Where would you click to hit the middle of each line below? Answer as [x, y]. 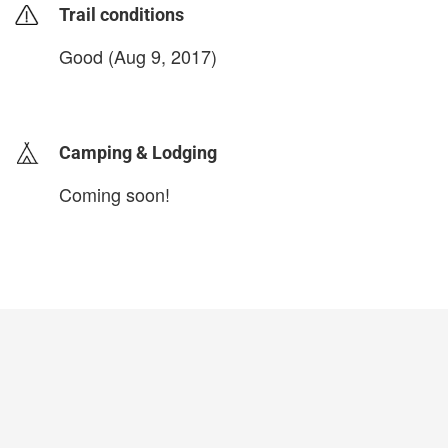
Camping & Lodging [138, 153]
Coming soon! [114, 194]
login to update [106, 88]
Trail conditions [121, 15]
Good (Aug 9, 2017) [138, 56]
